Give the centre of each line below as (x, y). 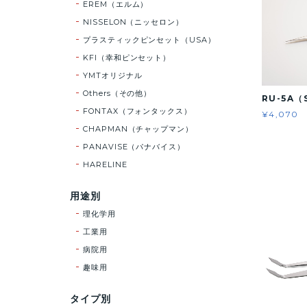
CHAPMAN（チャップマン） (138, 128)
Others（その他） (117, 93)
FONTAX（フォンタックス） (137, 111)
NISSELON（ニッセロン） (133, 22)
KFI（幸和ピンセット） (127, 57)
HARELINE (105, 164)
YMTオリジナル (112, 75)
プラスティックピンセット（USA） (149, 39)
